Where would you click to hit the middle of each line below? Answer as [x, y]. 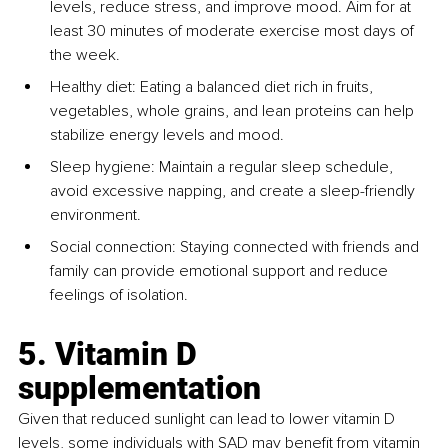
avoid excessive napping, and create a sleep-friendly [234, 191]
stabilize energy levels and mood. [167, 135]
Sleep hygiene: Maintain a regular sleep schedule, [223, 167]
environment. [95, 215]
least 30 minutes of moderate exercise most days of [234, 31]
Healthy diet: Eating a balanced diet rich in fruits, [213, 87]
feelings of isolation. [119, 295]
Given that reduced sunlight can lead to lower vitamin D [208, 419]
